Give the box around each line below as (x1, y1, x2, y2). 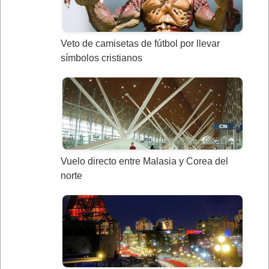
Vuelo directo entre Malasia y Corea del (61, 156, 228, 167)
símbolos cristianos (61, 53, 142, 64)
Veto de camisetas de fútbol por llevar (61, 38, 220, 49)
